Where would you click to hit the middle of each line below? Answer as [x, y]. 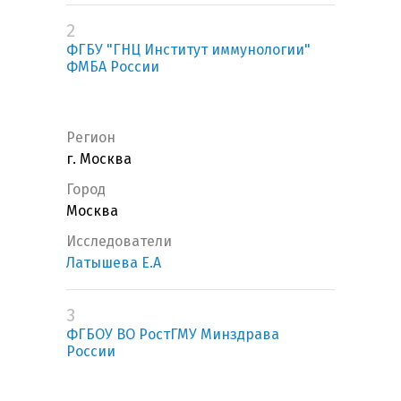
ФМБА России [113, 67]
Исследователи [119, 242]
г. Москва [99, 159]
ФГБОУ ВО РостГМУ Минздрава [173, 335]
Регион [91, 138]
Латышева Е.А [114, 263]
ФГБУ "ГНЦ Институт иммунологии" [188, 50]
